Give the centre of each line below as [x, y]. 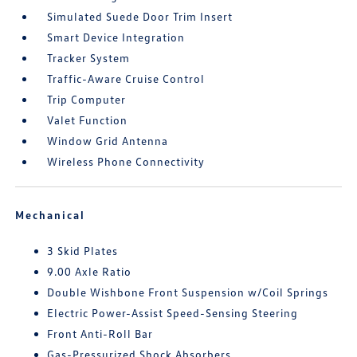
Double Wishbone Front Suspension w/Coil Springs [188, 292]
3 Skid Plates [83, 251]
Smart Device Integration [116, 37]
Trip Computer [87, 100]
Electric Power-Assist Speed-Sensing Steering [173, 313]
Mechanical [51, 215]
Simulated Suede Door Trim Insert [140, 17]
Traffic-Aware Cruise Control [126, 79]
